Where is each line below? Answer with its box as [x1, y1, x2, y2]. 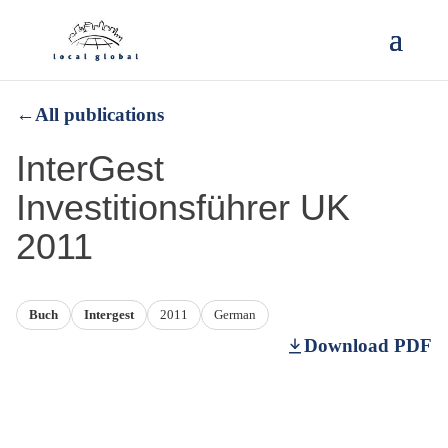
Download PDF [304, 335, 432, 356]
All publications [35, 104, 164, 125]
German [214, 307, 256, 322]
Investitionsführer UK [16, 187, 350, 228]
